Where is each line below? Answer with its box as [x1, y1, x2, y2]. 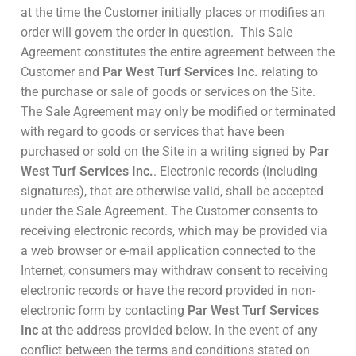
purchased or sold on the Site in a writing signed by [21, 144, 309, 160]
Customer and [21, 64, 103, 80]
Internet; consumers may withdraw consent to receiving [21, 263, 328, 279]
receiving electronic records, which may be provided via [21, 223, 327, 239]
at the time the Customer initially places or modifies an [21, 5, 325, 21]
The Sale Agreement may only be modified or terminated [21, 104, 335, 120]
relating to [258, 64, 318, 80]
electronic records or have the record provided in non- [21, 283, 315, 299]
